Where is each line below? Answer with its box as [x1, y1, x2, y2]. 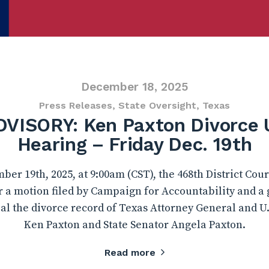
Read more [104, 247, 156, 258]
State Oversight [118, 100, 196, 111]
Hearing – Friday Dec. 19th [17, 133, 252, 156]
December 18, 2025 [80, 80, 189, 94]
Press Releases [39, 100, 112, 111]
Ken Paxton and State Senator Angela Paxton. [23, 218, 246, 232]
